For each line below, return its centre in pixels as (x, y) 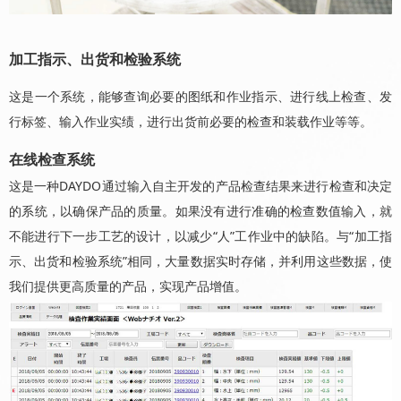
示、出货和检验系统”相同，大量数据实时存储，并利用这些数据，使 (200, 261)
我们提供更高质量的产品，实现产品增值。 (128, 286)
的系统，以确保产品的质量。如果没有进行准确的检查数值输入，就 (200, 211)
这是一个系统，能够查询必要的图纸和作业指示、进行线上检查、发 (200, 96)
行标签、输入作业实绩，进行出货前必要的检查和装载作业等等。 (191, 121)
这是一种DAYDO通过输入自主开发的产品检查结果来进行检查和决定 (200, 186)
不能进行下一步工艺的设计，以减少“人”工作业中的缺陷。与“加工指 (200, 236)
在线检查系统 (52, 159)
